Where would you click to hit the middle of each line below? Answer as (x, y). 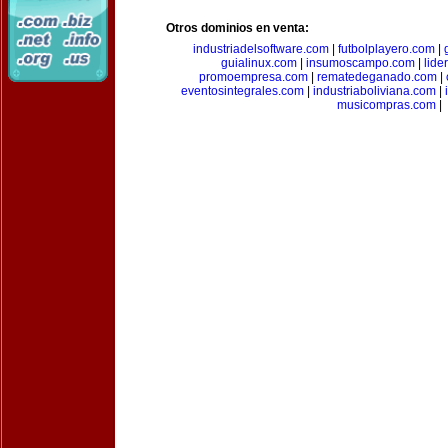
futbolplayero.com (386, 49)
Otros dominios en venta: (237, 28)
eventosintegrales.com (242, 91)
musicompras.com (386, 105)
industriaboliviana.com (374, 91)
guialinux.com (259, 63)
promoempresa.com (253, 77)
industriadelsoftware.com (260, 49)
